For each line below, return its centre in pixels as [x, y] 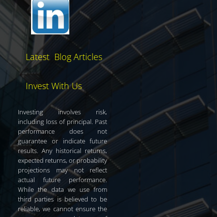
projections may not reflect [63, 170]
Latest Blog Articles [64, 56]
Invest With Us [55, 85]
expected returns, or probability [63, 160]
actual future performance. [63, 179]
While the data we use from [63, 189]
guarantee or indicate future [63, 141]
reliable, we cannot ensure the [63, 209]
